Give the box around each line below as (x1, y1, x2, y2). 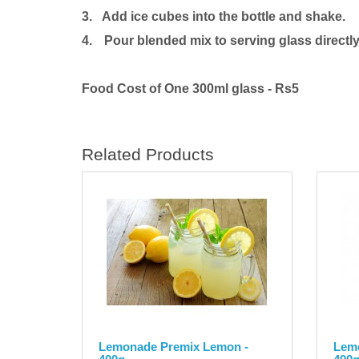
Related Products (82, 144, 214, 163)
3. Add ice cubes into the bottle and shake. (82, 9, 345, 23)
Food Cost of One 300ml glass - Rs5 (82, 81, 299, 95)
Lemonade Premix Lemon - (99, 339, 248, 353)
